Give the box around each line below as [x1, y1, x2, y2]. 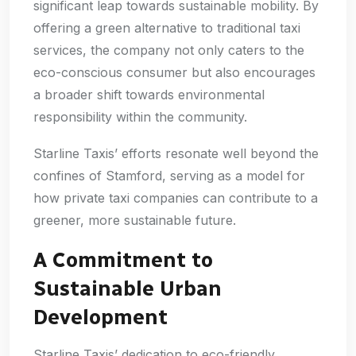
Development [33, 304, 168, 330]
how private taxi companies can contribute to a [33, 189, 318, 206]
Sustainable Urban [33, 275, 222, 301]
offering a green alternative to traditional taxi [33, 19, 300, 36]
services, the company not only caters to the [33, 41, 304, 58]
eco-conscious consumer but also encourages [33, 64, 315, 80]
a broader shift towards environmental [33, 86, 265, 103]
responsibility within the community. [33, 108, 247, 125]
